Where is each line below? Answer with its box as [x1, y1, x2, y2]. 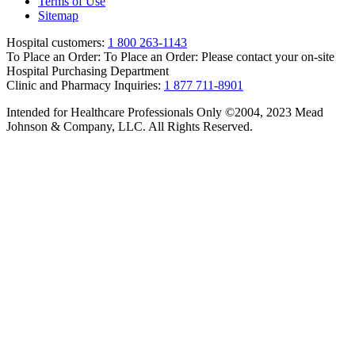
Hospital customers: [6, 35, 105, 49]
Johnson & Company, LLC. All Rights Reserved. [6, 119, 253, 133]
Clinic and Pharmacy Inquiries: [6, 78, 161, 92]
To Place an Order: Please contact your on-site [104, 49, 334, 63]
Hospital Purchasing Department [6, 63, 169, 78]
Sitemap [38, 8, 78, 22]
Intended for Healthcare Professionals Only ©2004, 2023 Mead [6, 105, 323, 119]
